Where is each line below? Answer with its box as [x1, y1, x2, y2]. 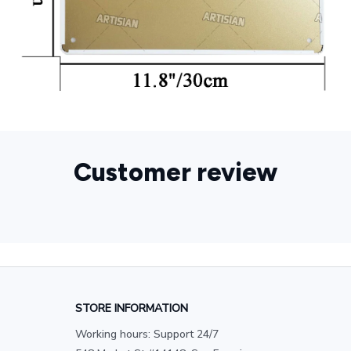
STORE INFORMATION [75, 301, 188, 316]
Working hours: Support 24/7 [75, 327, 219, 342]
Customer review [74, 157, 277, 187]
